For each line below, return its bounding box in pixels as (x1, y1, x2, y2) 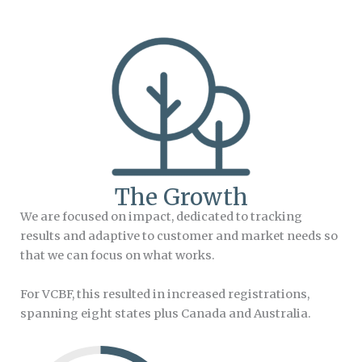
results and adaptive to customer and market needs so (20, 229, 338, 244)
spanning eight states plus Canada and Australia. (20, 305, 311, 321)
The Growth (114, 183, 248, 213)
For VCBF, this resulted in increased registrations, (20, 286, 309, 301)
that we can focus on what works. (20, 248, 215, 263)
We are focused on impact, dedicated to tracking (20, 209, 302, 225)
